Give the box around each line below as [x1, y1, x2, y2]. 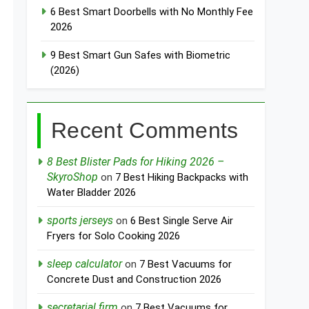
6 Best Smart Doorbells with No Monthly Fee [50, 6, 254, 19]
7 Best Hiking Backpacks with [115, 171, 249, 184]
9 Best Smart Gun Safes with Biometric [50, 49, 231, 62]
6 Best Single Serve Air [130, 215, 234, 228]
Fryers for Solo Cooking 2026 [47, 230, 181, 243]
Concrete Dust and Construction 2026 [47, 273, 222, 286]
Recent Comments [51, 118, 239, 143]
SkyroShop [47, 170, 99, 184]
